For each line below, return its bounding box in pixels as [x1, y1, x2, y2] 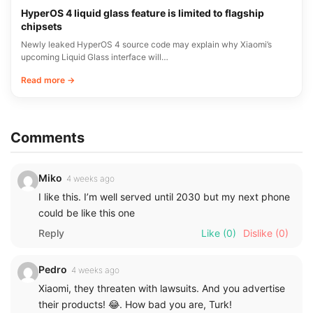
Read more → [21, 75, 75, 86]
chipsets [21, 20, 62, 33]
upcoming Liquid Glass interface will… [21, 52, 168, 63]
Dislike [243, 227, 272, 240]
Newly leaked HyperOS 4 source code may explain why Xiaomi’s [21, 39, 272, 50]
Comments [10, 129, 85, 147]
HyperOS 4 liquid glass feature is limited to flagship [21, 7, 264, 20]
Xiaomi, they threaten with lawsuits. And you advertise [38, 282, 285, 295]
